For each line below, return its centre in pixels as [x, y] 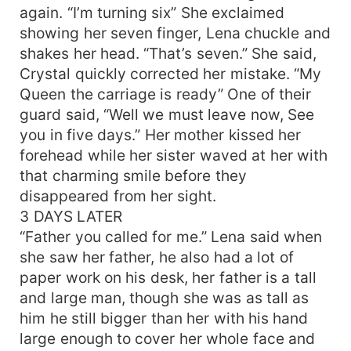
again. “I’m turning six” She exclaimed [152, 12]
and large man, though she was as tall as [165, 297]
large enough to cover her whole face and [168, 338]
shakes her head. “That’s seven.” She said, [168, 53]
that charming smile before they [133, 175]
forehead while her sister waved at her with [174, 155]
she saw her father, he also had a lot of [157, 257]
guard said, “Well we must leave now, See [167, 114]
